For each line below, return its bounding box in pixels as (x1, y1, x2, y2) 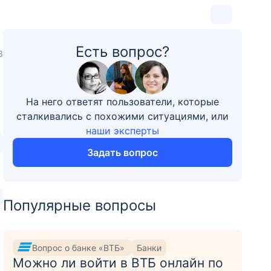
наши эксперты (86, 125, 160, 137)
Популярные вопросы (3, 197, 157, 214)
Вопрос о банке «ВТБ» (32, 242, 128, 253)
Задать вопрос (87, 146, 158, 158)
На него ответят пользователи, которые (26, 96, 220, 108)
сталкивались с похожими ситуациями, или (16, 110, 229, 122)
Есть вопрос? (76, 43, 170, 60)
